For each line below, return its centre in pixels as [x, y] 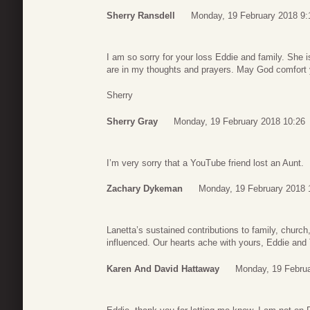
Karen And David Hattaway [163, 268]
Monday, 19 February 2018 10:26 [239, 121]
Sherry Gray [132, 121]
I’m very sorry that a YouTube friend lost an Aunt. [205, 163]
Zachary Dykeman [145, 189]
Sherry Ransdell [141, 15]
